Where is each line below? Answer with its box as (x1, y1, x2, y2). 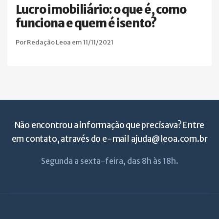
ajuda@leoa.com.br (131, 133, 208, 145)
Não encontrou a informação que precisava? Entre (14, 120, 205, 131)
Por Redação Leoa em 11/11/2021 (16, 38, 113, 47)
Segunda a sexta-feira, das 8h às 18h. (41, 156, 178, 166)
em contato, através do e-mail (11, 133, 131, 145)
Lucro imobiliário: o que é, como (16, 2, 186, 18)
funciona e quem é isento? (16, 16, 156, 31)
